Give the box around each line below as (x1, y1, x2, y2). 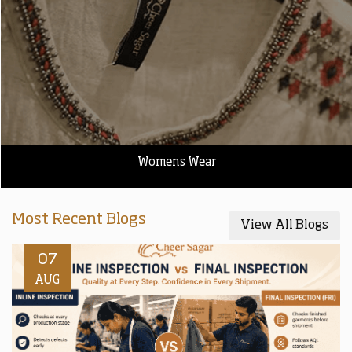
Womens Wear (137, 156, 216, 169)
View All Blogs (240, 219, 328, 233)
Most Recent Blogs (12, 212, 146, 229)
